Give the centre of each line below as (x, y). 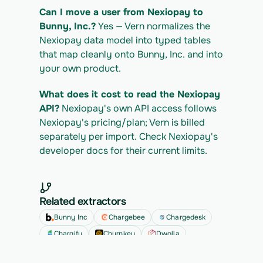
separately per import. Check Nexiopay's (129, 136)
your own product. (80, 68)
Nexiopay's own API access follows (138, 108)
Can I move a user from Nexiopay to (121, 12)
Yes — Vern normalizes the (153, 26)
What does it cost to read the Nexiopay (130, 94)
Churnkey (119, 234)
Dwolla (168, 234)
